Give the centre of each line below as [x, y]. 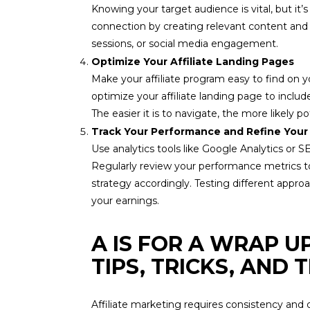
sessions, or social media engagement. [185, 44]
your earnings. [125, 201]
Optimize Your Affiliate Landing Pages [193, 62]
